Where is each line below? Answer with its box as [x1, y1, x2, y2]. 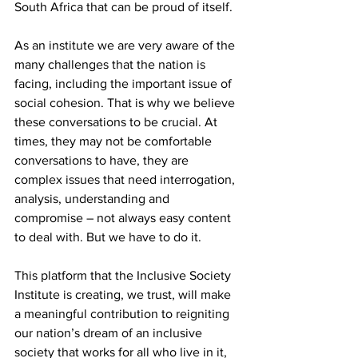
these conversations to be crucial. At [14, 115, 221, 129]
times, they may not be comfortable [14, 134, 215, 149]
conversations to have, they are [14, 153, 192, 168]
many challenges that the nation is [14, 58, 209, 72]
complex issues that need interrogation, [14, 173, 238, 187]
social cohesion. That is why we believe [14, 96, 238, 110]
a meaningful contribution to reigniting [14, 307, 233, 321]
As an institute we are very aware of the [14, 38, 238, 53]
